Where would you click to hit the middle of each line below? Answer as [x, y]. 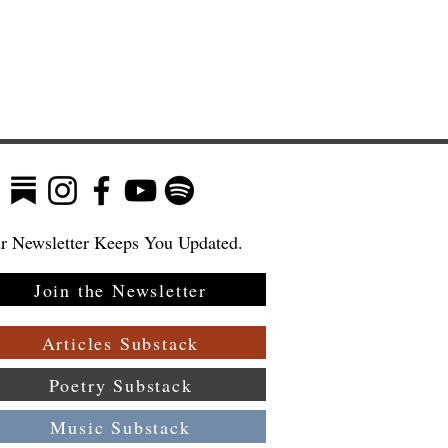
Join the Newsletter [120, 289]
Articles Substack [120, 342]
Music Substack [120, 426]
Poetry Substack [120, 384]
